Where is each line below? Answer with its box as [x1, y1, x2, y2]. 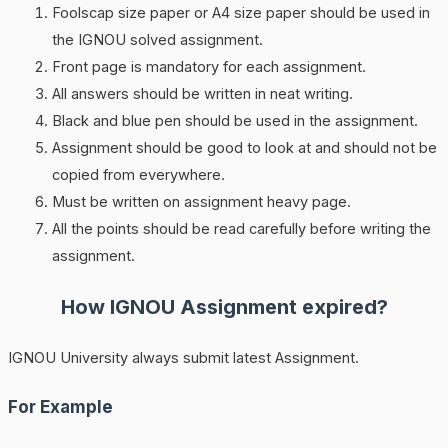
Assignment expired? [174, 295, 388, 320]
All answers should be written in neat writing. [51, 84, 353, 103]
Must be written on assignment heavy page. [51, 192, 351, 211]
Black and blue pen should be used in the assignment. [51, 111, 418, 130]
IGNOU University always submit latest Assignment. [7, 348, 359, 367]
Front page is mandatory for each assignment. [51, 57, 366, 76]
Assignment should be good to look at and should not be [51, 138, 437, 157]
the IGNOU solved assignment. [51, 30, 263, 49]
